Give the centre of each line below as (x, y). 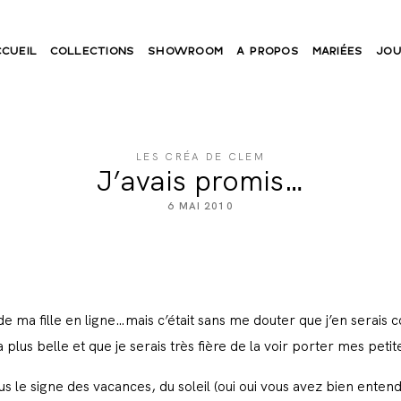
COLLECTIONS (92, 50)
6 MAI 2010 (200, 206)
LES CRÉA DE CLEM (200, 157)
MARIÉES (337, 50)
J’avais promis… (200, 182)
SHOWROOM (186, 50)
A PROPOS (267, 50)
